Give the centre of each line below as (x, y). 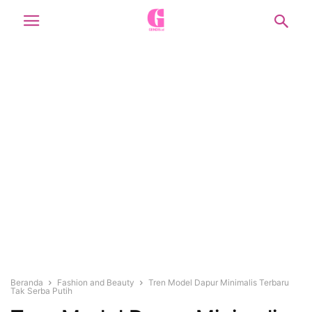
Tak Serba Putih (41, 291)
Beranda (27, 282)
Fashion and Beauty (96, 282)
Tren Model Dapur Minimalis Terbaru (219, 282)
